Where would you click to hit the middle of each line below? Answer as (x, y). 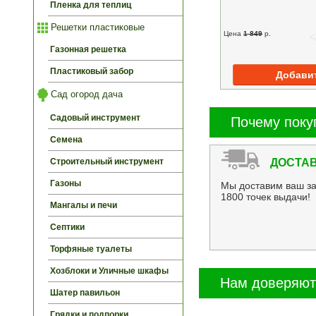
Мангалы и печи (84, 205)
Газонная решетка (88, 50)
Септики (67, 227)
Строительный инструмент (107, 161)
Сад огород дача (85, 94)
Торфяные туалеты (91, 249)
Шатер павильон (85, 292)
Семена (66, 139)
